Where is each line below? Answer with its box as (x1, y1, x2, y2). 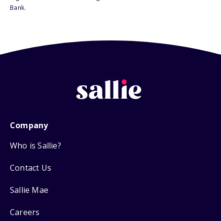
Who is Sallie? (10, 140, 61, 151)
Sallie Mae (10, 184, 48, 195)
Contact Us (10, 162, 51, 173)
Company (10, 119, 48, 131)
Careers (10, 206, 40, 218)
